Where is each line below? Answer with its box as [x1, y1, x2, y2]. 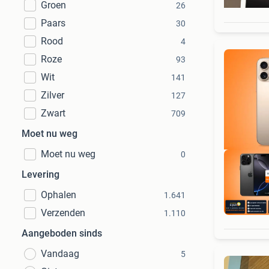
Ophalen [41, 189, 76, 201]
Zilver [41, 89, 64, 101]
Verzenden [41, 207, 85, 219]
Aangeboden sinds [22, 228, 102, 239]
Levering [22, 169, 59, 180]
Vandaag [41, 248, 79, 259]
